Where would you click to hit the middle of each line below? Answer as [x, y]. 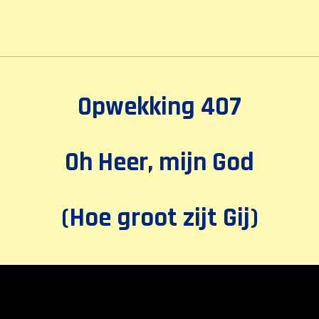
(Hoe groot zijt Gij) [159, 218]
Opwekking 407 [159, 107]
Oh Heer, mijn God [159, 162]
